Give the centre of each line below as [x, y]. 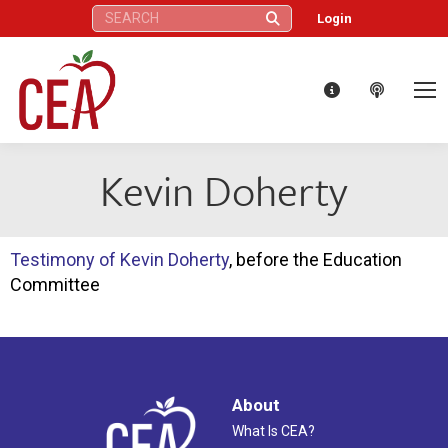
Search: [112, 13]
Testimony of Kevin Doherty [119, 259]
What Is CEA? [273, 430]
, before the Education [315, 259]
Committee [55, 284]
